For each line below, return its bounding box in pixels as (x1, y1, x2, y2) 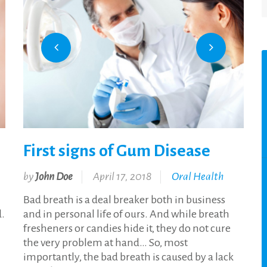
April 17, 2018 (93, 170, 151, 183)
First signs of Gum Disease (23, 141, 210, 160)
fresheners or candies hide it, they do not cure (23, 222, 231, 235)
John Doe (35, 170, 73, 183)
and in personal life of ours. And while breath (23, 208, 229, 221)
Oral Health (172, 170, 223, 183)
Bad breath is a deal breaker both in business (23, 194, 225, 206)
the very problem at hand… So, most (23, 237, 188, 249)
